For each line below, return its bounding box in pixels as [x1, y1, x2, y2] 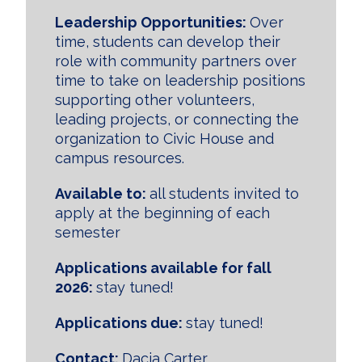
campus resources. [55, 149, 188, 166]
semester [55, 224, 124, 241]
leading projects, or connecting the [55, 111, 299, 128]
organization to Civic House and [55, 130, 274, 147]
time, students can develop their [55, 33, 280, 50]
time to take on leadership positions [55, 72, 305, 89]
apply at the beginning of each [55, 204, 270, 221]
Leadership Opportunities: [55, 14, 250, 31]
